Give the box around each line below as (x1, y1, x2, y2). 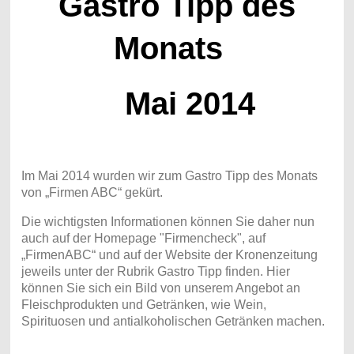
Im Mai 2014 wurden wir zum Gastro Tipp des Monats (21, 168, 318, 183)
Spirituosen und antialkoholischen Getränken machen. (21, 314, 325, 328)
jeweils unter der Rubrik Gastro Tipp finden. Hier (21, 264, 290, 278)
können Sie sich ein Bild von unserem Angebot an (21, 281, 300, 295)
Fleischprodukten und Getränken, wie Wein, (21, 297, 266, 311)
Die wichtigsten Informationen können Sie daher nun (21, 214, 314, 228)
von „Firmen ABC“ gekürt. (21, 185, 163, 199)
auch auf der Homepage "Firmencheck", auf (21, 231, 265, 245)
